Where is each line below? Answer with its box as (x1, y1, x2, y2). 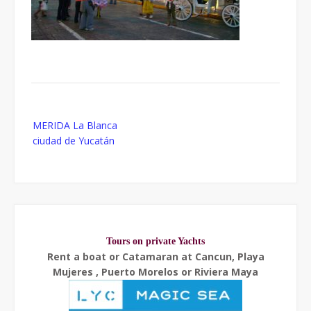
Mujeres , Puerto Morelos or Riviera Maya (53, 264, 258, 278)
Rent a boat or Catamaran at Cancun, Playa (47, 249, 264, 263)
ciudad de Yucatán (33, 133, 115, 147)
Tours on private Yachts (106, 235, 205, 246)
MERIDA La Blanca (33, 118, 117, 132)
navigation (31, 126, 77, 140)
